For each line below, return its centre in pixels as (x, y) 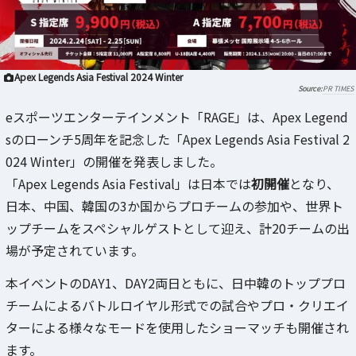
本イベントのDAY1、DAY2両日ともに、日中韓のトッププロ (176, 283)
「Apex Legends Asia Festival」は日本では (128, 184)
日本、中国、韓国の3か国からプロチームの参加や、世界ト (174, 206)
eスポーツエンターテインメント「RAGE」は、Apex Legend (177, 117)
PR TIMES (338, 89)
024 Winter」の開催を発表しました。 (114, 162)
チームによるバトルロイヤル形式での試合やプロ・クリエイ (177, 306)
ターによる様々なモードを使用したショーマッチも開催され (177, 328)
